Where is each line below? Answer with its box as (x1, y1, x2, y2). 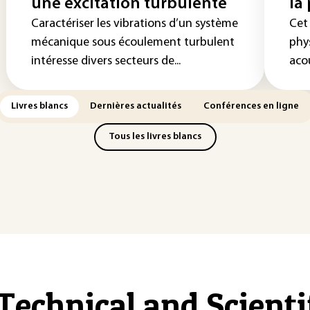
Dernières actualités (90, 101, 181, 111)
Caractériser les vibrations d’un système (31, 17, 238, 30)
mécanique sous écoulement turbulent (31, 36, 235, 49)
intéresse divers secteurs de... (31, 55, 181, 68)
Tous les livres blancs (109, 131, 201, 142)
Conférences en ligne (203, 101, 299, 111)
